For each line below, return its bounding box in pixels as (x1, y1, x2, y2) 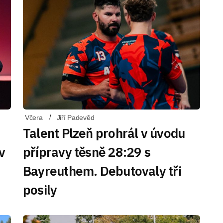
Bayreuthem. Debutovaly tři (23, 162, 181, 179)
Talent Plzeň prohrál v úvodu (23, 124, 185, 141)
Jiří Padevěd (56, 113, 95, 121)
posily (23, 181, 57, 198)
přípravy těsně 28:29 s (23, 143, 150, 160)
